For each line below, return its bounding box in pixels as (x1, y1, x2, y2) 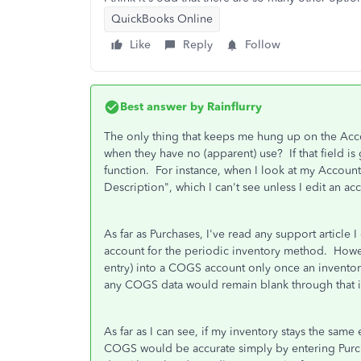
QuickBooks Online (111, 12, 213, 26)
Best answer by (120, 100, 204, 114)
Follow (245, 38, 280, 52)
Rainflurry (204, 100, 262, 114)
